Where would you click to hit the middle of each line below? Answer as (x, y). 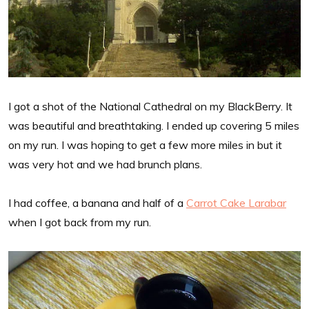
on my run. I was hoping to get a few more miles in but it (145, 144)
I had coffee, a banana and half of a (97, 202)
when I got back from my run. (80, 222)
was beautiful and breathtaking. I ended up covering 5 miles (154, 125)
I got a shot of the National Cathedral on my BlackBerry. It (150, 106)
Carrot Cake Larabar (236, 202)
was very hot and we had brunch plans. (105, 164)
